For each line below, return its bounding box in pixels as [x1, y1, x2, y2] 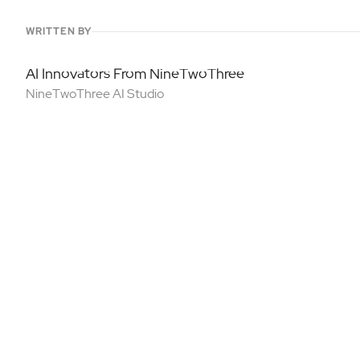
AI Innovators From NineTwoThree [26, 64, 244, 83]
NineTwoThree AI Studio [26, 85, 164, 102]
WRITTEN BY [26, 25, 92, 38]
